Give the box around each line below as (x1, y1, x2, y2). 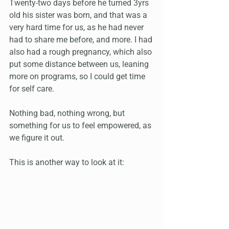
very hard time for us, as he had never (9, 22, 146, 33)
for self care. (9, 84, 54, 94)
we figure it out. (9, 133, 66, 143)
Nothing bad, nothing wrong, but (9, 108, 127, 119)
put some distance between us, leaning (9, 59, 151, 70)
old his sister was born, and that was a (9, 10, 149, 20)
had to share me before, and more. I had (9, 35, 154, 45)
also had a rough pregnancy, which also (9, 47, 154, 57)
